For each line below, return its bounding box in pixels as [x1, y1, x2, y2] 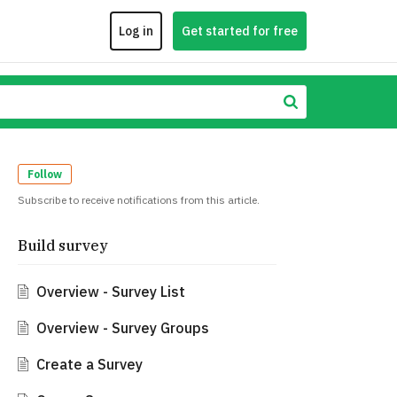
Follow [27, 167, 62, 181]
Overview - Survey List [35, 283, 185, 301]
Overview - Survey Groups [35, 319, 209, 338]
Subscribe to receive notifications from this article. [18, 193, 260, 207]
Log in [118, 23, 153, 39]
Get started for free [181, 23, 298, 39]
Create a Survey [35, 355, 143, 374]
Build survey [18, 237, 108, 255]
